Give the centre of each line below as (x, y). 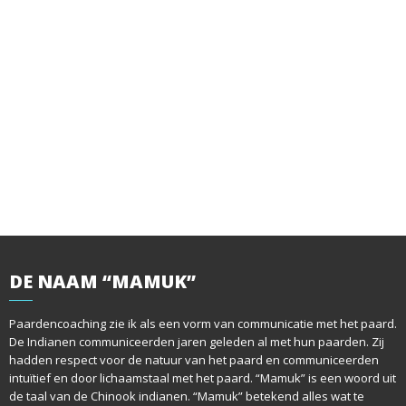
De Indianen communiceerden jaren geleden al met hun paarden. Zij (197, 342)
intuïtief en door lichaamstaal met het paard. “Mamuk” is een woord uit (203, 378)
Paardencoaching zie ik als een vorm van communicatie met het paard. (203, 324)
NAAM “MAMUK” (114, 282)
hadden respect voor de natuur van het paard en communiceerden (194, 360)
